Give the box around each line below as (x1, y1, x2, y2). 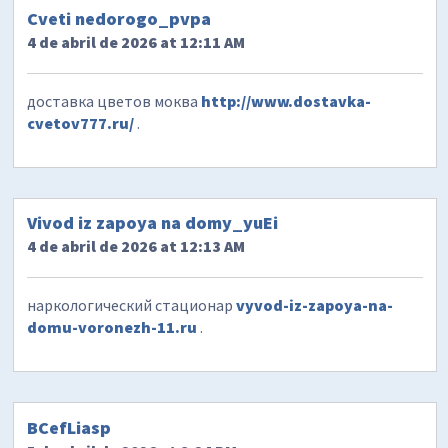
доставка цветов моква (27, 91, 202, 112)
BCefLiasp (27, 415, 112, 439)
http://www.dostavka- (201, 91, 372, 112)
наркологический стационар (27, 295, 237, 316)
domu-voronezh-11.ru (27, 317, 198, 338)
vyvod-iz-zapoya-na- (236, 295, 394, 316)
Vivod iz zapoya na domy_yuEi (27, 211, 279, 235)
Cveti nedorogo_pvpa (27, 7, 212, 31)
